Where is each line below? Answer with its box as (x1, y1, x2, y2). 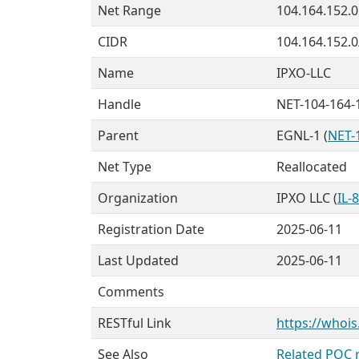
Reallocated (276, 158, 347, 175)
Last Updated (98, 252, 179, 269)
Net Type (98, 158, 151, 175)
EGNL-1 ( (276, 127, 328, 144)
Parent (98, 127, 139, 144)
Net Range (98, 2, 161, 19)
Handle (98, 95, 141, 113)
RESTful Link (98, 314, 171, 332)
